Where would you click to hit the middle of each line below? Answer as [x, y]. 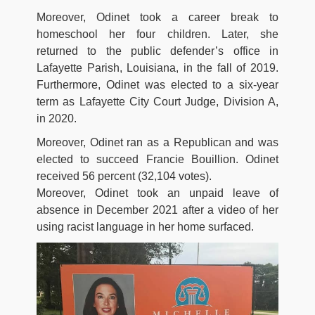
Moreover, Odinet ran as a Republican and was [157, 143]
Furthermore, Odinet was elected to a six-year [157, 85]
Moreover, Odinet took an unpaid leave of [157, 193]
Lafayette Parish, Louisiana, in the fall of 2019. [157, 68]
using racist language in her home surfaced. [145, 227]
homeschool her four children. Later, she [157, 34]
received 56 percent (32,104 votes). [124, 176]
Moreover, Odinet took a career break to [157, 18]
